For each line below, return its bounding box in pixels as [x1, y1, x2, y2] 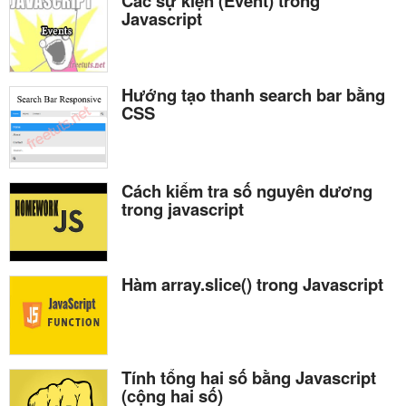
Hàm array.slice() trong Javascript [121, 272, 383, 297]
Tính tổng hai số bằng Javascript [121, 365, 376, 391]
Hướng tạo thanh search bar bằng [121, 82, 385, 108]
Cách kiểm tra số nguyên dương [121, 178, 372, 203]
